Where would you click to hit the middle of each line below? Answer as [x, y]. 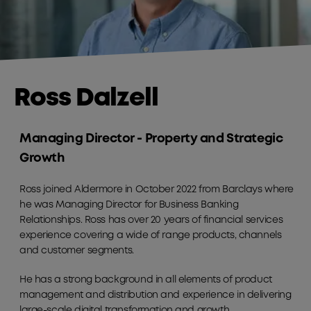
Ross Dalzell [86, 98]
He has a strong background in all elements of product [146, 279]
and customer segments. [77, 250]
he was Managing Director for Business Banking [129, 204]
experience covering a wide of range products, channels [151, 235]
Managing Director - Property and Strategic [151, 138]
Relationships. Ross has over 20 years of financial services [151, 220]
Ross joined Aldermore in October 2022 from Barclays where [157, 189]
